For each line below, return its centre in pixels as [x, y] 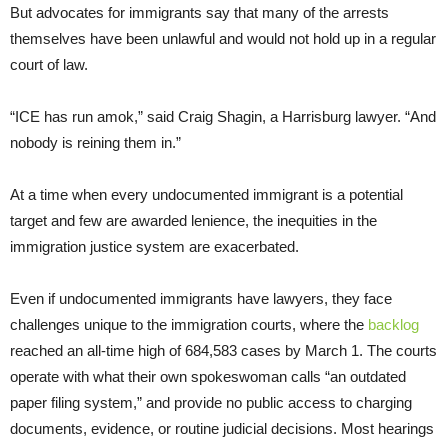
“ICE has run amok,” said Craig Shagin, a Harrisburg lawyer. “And [223, 116]
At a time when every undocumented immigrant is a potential [206, 194]
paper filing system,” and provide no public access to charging [211, 402]
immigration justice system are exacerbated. [154, 246]
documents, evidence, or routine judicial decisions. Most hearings [222, 428]
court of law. [49, 64]
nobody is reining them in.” [95, 142]
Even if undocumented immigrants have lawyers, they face [201, 298]
